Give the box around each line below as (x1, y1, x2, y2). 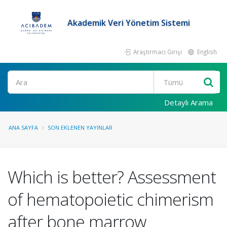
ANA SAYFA (9, 124, 38, 131)
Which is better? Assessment (8, 165, 216, 188)
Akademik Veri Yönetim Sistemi (67, 17, 191, 28)
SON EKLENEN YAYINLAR (48, 124, 112, 131)
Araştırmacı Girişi (132, 48, 182, 56)
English (196, 48, 217, 56)
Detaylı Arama (164, 97, 213, 107)
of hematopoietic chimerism (8, 187, 213, 211)
